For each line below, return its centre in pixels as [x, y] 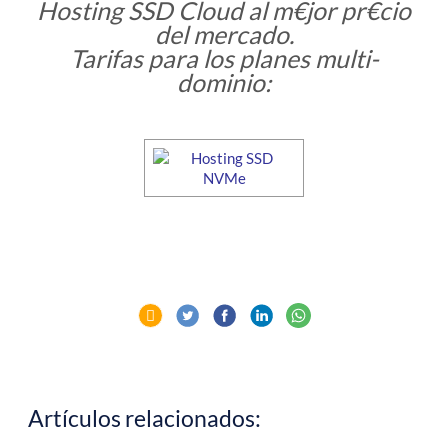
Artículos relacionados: [144, 418]
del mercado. [224, 34]
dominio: [224, 82]
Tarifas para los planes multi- [224, 58]
